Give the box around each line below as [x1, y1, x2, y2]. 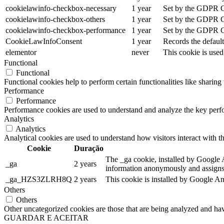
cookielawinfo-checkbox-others [5, 15, 105, 24]
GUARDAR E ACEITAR [4, 213, 88, 222]
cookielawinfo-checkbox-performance [5, 26, 125, 35]
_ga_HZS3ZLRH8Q [5, 175, 72, 184]
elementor [5, 48, 36, 57]
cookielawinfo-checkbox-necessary [5, 4, 116, 13]
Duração [74, 144, 103, 153]
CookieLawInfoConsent [5, 37, 82, 46]
